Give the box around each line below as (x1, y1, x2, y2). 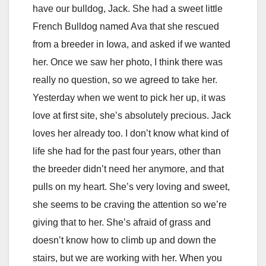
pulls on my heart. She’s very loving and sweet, (33, 181, 230, 192)
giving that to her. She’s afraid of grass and (33, 217, 211, 227)
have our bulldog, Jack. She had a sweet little (33, 3, 223, 14)
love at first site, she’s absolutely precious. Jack (33, 110, 231, 121)
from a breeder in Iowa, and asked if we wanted (33, 39, 230, 49)
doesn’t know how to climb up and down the (33, 235, 216, 245)
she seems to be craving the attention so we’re (33, 199, 227, 210)
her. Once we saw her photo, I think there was (33, 56, 223, 67)
